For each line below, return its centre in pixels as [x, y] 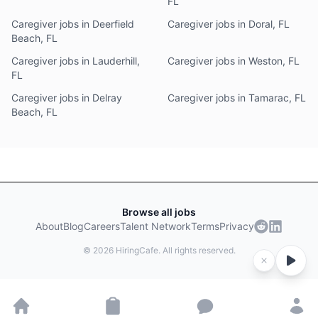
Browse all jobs [159, 212]
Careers [102, 226]
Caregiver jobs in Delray [67, 98]
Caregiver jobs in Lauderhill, [76, 61]
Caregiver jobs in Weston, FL [234, 61]
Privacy [237, 226]
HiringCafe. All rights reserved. [174, 250]
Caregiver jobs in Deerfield [73, 24]
